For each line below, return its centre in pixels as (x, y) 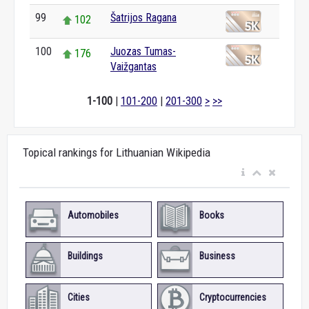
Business (217, 256)
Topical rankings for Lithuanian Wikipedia (117, 152)
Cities (78, 298)
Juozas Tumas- (143, 51)
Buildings (85, 256)
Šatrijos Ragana (143, 18)
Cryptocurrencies (232, 298)
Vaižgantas (133, 67)
